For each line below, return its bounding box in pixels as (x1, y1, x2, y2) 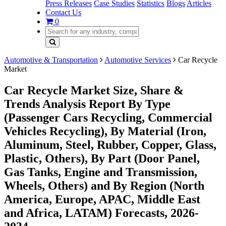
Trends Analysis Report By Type (4, 97, 171, 110)
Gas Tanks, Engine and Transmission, (4, 165, 197, 179)
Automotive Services (104, 55, 171, 64)
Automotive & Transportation (4, 55, 98, 64)
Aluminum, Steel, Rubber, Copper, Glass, (4, 138, 216, 151)
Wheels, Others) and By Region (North (4, 179, 204, 192)
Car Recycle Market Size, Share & (4, 83, 184, 97)
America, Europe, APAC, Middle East (4, 192, 200, 206)
